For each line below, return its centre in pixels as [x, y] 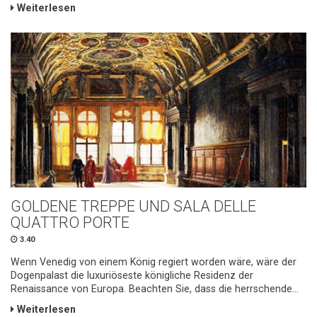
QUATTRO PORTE [70, 223]
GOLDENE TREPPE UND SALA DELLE [133, 207]
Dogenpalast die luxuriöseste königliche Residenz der [132, 276]
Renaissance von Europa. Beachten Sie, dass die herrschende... [155, 289]
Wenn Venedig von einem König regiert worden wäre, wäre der [154, 262]
